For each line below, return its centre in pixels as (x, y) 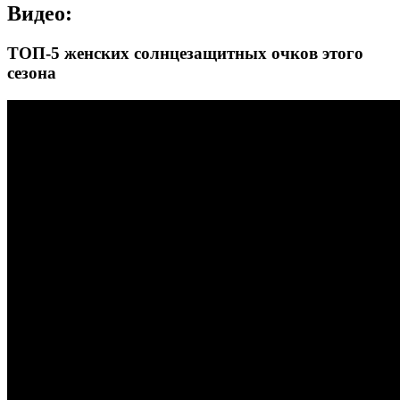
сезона (32, 73)
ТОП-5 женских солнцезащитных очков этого (185, 54)
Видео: (40, 14)
